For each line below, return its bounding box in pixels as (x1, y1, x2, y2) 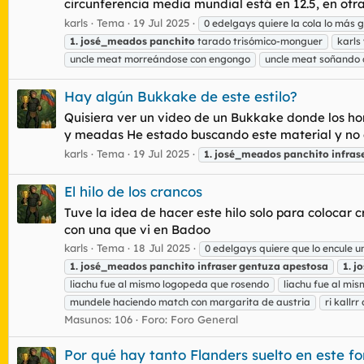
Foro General (171, 313, 238, 327)
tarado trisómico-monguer (195, 34, 323, 47)
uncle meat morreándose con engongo (70, 52, 250, 65)
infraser (197, 260, 236, 273)
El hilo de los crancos (64, 182, 202, 200)
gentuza (239, 260, 280, 273)
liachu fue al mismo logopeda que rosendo (70, 278, 269, 291)
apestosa (283, 260, 328, 273)
